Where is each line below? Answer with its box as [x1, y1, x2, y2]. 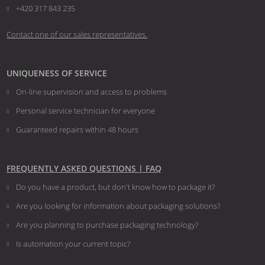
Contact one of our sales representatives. [7, 29, 148, 40]
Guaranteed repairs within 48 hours [16, 124, 139, 135]
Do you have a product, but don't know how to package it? [16, 181, 215, 192]
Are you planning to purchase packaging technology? [16, 219, 199, 230]
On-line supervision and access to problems [16, 86, 167, 98]
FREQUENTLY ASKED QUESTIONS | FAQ [7, 162, 162, 174]
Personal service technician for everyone [16, 105, 156, 117]
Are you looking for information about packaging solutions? [16, 200, 221, 211]
